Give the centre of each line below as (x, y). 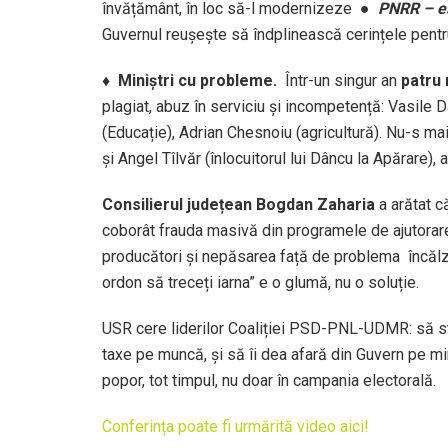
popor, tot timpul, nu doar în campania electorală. (269, 380)
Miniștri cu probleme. (201, 80)
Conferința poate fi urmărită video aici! (237, 426)
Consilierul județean (177, 204)
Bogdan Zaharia (315, 204)
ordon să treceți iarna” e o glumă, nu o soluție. (260, 282)
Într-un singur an (343, 80)
